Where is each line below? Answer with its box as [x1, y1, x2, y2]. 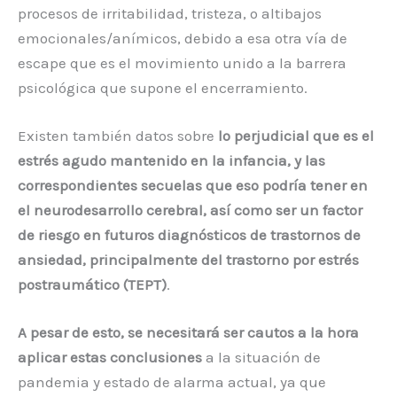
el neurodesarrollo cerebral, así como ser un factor [18, 200, 362, 219]
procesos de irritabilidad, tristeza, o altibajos [18, 4, 322, 22]
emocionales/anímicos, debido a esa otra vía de [18, 28, 347, 47]
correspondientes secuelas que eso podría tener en [18, 175, 368, 194]
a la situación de [202, 347, 321, 366]
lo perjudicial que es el [218, 126, 374, 144]
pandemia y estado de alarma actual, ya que [18, 372, 326, 391]
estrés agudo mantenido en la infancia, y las [18, 151, 325, 169]
